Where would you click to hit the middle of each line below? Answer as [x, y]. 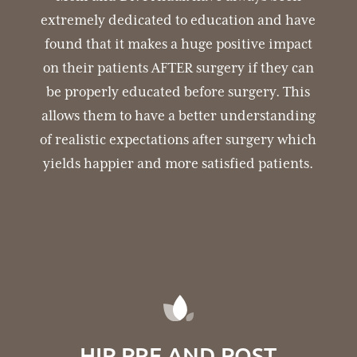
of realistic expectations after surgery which [178, 139]
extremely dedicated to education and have [178, 20]
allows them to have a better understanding [178, 115]
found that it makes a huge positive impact [178, 43]
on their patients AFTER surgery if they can [178, 67]
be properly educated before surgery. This [178, 91]
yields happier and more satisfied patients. [178, 163]
